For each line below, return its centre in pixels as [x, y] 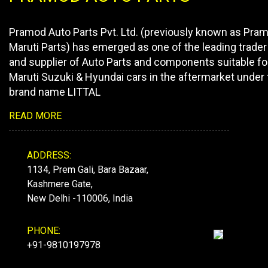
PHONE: [44, 231]
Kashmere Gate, [60, 184]
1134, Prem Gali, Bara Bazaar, [88, 170]
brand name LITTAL [55, 92]
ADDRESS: [49, 155]
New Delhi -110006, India [80, 198]
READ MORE [35, 116]
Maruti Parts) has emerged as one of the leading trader [138, 47]
